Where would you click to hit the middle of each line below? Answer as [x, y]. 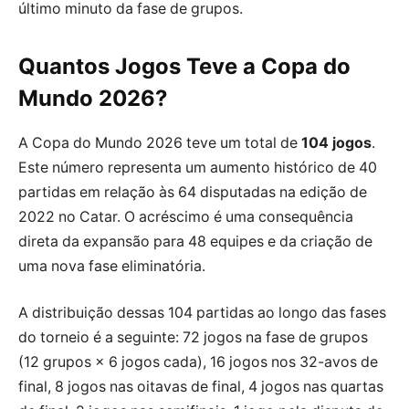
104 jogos [336, 142]
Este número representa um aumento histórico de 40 [198, 167]
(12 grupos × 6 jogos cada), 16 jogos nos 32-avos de [198, 362]
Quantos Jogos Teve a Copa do [184, 66]
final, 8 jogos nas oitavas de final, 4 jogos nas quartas [201, 387]
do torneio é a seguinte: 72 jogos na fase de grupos [193, 338]
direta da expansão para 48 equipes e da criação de [195, 241]
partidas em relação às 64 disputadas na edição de [193, 192]
